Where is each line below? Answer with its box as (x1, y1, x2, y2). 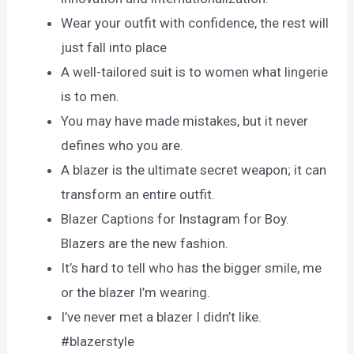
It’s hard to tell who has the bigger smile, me (61, 260, 322, 277)
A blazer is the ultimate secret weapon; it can (61, 162, 327, 179)
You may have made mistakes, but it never (61, 113, 309, 130)
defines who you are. (61, 137, 184, 154)
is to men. (61, 88, 120, 105)
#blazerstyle (61, 333, 135, 350)
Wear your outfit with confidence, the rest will (61, 15, 330, 32)
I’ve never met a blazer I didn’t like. (61, 309, 262, 326)
